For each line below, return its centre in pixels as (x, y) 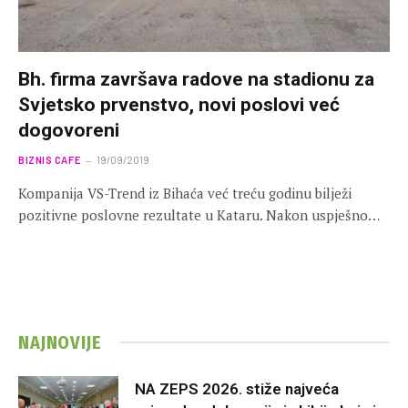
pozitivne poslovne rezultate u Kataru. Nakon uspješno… (199, 214)
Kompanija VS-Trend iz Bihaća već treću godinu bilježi (185, 193)
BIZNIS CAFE (50, 159)
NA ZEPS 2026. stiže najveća (237, 388)
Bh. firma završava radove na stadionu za (196, 79)
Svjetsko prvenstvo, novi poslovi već (179, 104)
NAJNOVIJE (60, 342)
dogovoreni (69, 130)
